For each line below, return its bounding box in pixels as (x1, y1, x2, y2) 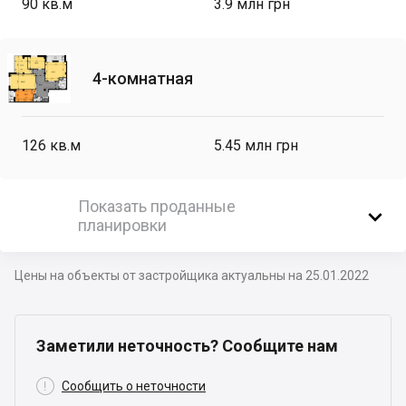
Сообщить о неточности (62, 379, 206, 394)
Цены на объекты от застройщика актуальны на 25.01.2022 (14, 268, 369, 284)
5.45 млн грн (214, 137, 298, 155)
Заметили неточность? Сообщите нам (36, 336, 338, 356)
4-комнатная (92, 68, 193, 88)
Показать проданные (78, 197, 236, 217)
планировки (78, 216, 167, 236)
